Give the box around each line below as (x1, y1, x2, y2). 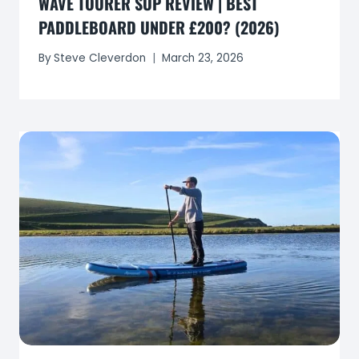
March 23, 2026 (162, 50, 244, 67)
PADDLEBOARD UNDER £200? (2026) (38, 14, 280, 39)
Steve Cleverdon (54, 50, 147, 67)
